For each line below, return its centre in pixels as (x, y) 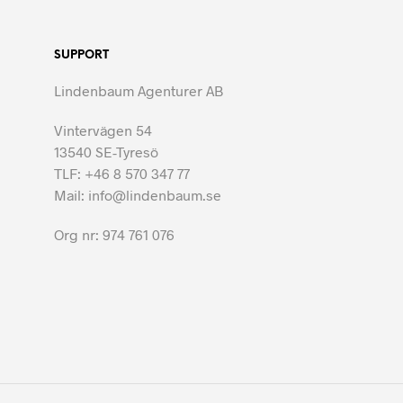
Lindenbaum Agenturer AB (139, 91)
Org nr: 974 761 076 (114, 235)
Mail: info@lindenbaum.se (138, 195)
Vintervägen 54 (103, 130)
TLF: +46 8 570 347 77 (122, 174)
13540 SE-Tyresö (106, 152)
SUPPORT (81, 56)
